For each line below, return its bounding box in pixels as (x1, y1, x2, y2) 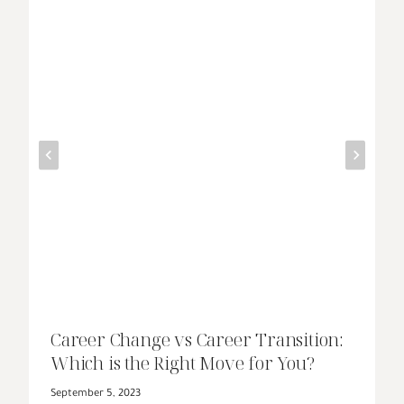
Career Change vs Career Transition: (50, 326, 344, 352)
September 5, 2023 (50, 389, 141, 401)
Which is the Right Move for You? (50, 350, 315, 375)
